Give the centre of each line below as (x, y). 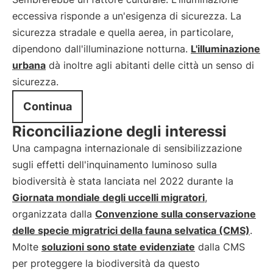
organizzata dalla (54, 214)
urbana (29, 65)
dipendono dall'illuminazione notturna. (101, 49)
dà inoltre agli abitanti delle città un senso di (150, 65)
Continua (48, 106)
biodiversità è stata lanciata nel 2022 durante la (123, 181)
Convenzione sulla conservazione (175, 214)
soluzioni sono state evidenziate (118, 247)
